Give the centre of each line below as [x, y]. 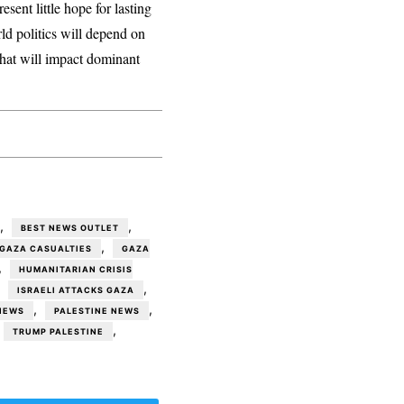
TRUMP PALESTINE [58, 332]
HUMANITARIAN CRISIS [76, 270]
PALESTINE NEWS [97, 311]
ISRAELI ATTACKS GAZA [76, 290]
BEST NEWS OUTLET [70, 228]
